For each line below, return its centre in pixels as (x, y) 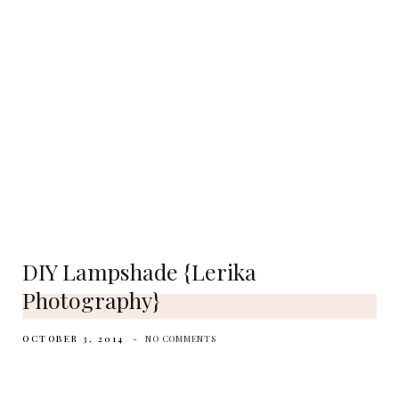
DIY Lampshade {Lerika (139, 271)
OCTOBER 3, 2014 (73, 338)
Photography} (91, 300)
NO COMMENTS (181, 338)
